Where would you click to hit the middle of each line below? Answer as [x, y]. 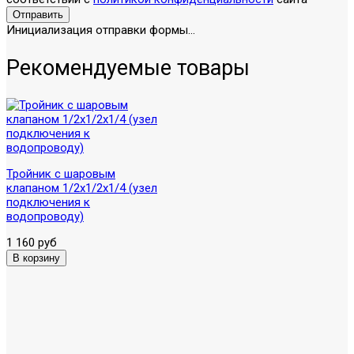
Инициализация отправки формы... [101, 30]
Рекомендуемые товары [128, 68]
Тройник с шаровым [61, 173]
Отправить [38, 15]
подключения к [48, 202]
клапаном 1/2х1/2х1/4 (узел [82, 188]
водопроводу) [45, 216]
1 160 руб [32, 242]
